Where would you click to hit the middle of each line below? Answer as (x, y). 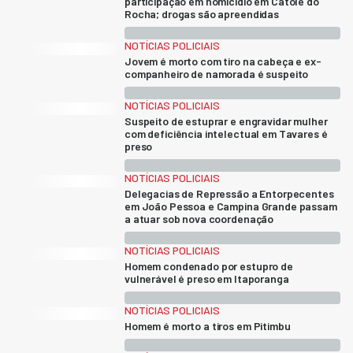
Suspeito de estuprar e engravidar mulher (226, 121)
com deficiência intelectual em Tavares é (226, 134)
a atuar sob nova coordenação (199, 219)
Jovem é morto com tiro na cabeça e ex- (223, 61)
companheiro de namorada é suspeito (217, 74)
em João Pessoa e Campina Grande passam (231, 206)
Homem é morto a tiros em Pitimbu (208, 326)
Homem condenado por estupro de (209, 266)
